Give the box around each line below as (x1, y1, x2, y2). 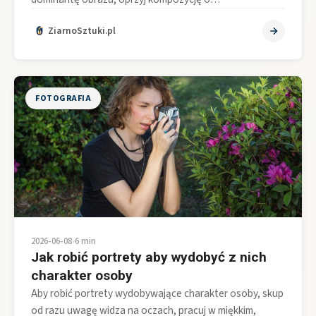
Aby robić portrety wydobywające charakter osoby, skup (31, 285, 284, 301)
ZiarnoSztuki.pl (48, 24, 116, 37)
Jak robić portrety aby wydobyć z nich (31, 248, 267, 265)
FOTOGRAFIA (35, 92, 91, 104)
